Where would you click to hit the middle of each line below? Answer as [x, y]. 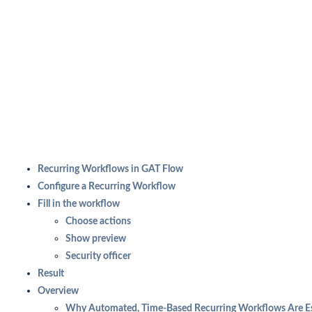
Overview [58, 291]
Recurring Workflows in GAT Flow [110, 170]
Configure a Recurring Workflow [106, 187]
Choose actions [98, 222]
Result [50, 274]
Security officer [98, 257]
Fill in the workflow [78, 204]
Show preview [95, 239]
